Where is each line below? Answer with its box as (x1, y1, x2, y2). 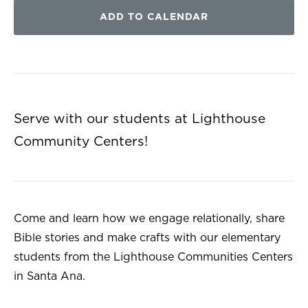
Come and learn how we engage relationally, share (14, 212, 285, 224)
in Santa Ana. (14, 270, 92, 282)
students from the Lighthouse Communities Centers (14, 251, 293, 263)
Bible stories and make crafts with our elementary (14, 232, 280, 243)
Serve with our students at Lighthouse (14, 112, 265, 126)
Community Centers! (14, 135, 148, 148)
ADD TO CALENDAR (100, 12, 208, 22)
